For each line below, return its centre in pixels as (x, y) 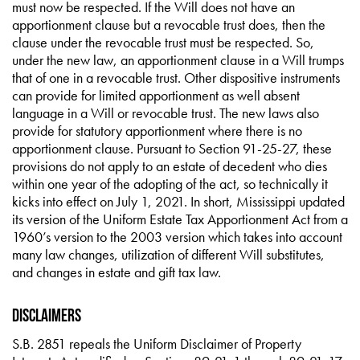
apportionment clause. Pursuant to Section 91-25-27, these (172, 148)
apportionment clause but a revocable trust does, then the (169, 25)
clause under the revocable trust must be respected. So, (163, 42)
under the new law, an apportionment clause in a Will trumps (178, 60)
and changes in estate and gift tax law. (117, 272)
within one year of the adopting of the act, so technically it (170, 184)
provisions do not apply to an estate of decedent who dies (170, 166)
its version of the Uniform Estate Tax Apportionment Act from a (180, 219)
